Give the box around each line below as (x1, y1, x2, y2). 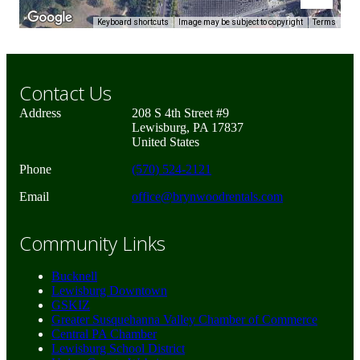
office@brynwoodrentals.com (132, 190, 283, 204)
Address (19, 106, 61, 121)
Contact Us (19, 80, 112, 107)
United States (132, 135, 199, 149)
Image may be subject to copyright (178, 18, 303, 27)
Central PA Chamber (51, 327, 157, 342)
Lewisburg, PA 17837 (132, 121, 243, 135)
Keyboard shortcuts (97, 18, 169, 27)
